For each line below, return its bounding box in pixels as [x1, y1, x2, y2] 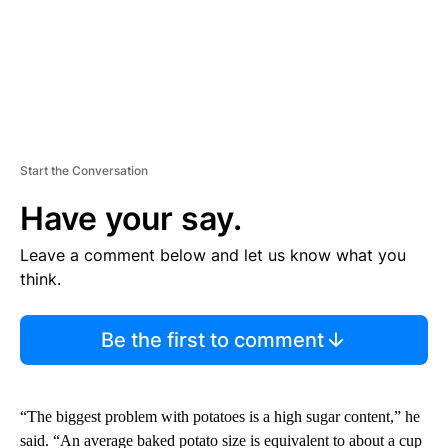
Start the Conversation [20, 162, 148, 178]
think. [20, 268, 61, 289]
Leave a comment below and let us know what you [20, 244, 406, 265]
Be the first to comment [100, 327, 324, 352]
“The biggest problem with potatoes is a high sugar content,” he [20, 407, 420, 425]
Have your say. [20, 198, 242, 238]
